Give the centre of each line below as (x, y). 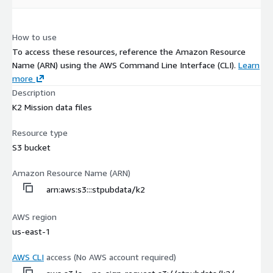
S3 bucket (31, 147)
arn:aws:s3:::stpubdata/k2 (96, 190)
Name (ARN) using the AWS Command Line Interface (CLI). (125, 65)
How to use (34, 37)
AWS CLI (28, 257)
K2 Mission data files (52, 107)
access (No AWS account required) (110, 257)
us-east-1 (31, 232)
